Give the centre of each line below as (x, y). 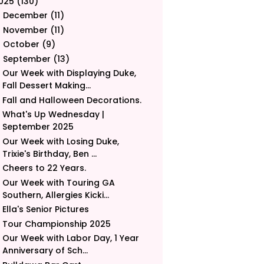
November (25, 30)
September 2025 (38, 127)
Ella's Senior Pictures (45, 209)
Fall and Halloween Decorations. (72, 100)
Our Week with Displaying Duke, (69, 73)
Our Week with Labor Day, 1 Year (70, 238)
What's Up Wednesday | (53, 115)
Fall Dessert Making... (46, 86)
